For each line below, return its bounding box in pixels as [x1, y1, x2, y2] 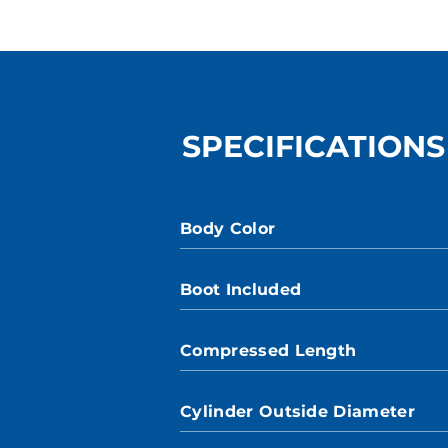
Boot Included [180, 280, 302, 299]
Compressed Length [180, 341, 357, 360]
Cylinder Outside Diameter [180, 402, 415, 421]
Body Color [180, 219, 276, 238]
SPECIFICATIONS [182, 128, 445, 165]
